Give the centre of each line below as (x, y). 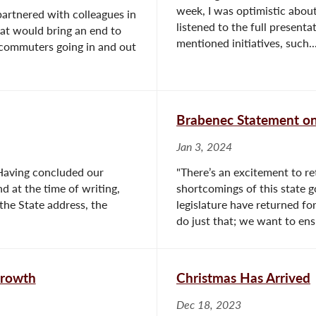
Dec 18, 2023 (209, 304)
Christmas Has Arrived (243, 277)
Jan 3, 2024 (204, 146)
